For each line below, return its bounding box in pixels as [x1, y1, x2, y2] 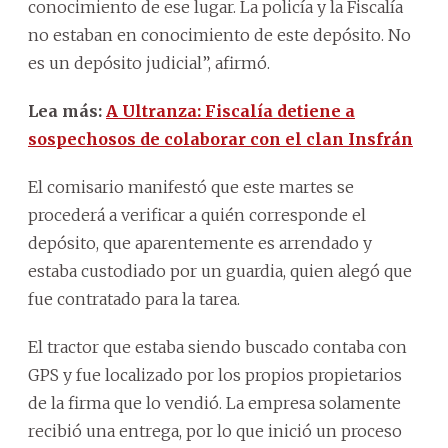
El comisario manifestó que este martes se [28, 176, 354, 197]
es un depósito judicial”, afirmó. [28, 52, 270, 73]
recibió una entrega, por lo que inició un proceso [28, 420, 402, 441]
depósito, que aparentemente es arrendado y [28, 232, 372, 253]
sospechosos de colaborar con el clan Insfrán [28, 128, 413, 149]
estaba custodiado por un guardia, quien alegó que [28, 260, 412, 281]
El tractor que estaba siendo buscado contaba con [28, 336, 407, 357]
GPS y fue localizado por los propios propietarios [28, 364, 402, 385]
